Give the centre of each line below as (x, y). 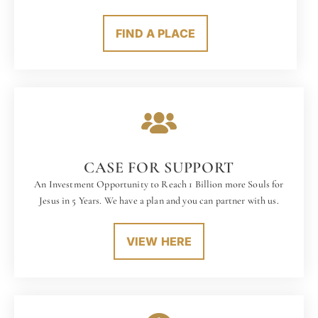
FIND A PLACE (155, 34)
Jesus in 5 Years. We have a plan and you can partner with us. (159, 201)
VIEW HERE (159, 242)
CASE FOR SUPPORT (159, 168)
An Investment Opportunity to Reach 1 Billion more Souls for (159, 185)
